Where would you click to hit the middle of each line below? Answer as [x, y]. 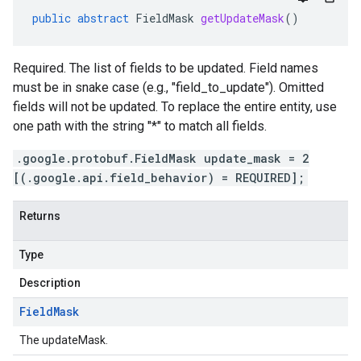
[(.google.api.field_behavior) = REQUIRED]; [159, 178]
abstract [103, 18]
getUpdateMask [243, 18]
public [52, 18]
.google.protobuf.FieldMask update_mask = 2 [163, 158]
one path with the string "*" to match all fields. [140, 126]
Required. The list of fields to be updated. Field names [166, 68]
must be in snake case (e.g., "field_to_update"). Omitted [168, 87]
